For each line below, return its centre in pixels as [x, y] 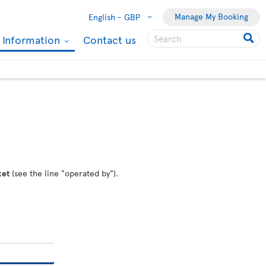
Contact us [110, 39]
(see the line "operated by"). [64, 173]
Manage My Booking [211, 16]
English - [105, 17]
